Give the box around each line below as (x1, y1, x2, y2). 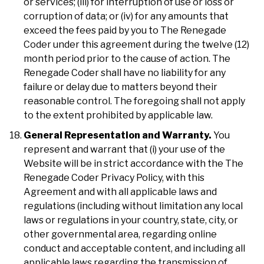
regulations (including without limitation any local (24, 200, 243, 212)
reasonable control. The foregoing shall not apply (24, 95, 245, 107)
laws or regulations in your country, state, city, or (24, 214, 238, 226)
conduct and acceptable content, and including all (24, 242, 245, 254)
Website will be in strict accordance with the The (24, 157, 243, 169)
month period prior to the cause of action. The (24, 52, 230, 64)
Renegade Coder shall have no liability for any (24, 67, 226, 78)
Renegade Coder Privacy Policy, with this (24, 171, 204, 183)
